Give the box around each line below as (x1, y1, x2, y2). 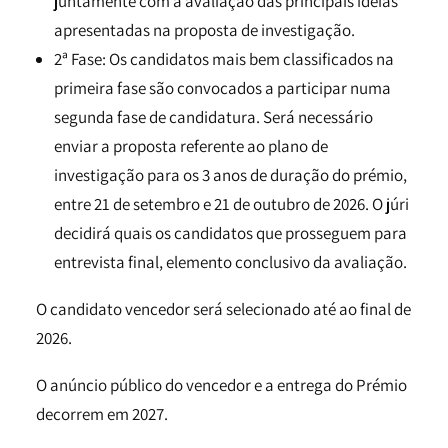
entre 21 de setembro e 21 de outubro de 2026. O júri (54, 193, 409, 215)
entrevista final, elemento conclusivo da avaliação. (54, 251, 407, 273)
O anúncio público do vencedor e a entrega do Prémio (36, 374, 407, 396)
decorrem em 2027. (36, 403, 168, 425)
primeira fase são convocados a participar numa (54, 77, 391, 99)
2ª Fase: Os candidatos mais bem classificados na (54, 48, 394, 70)
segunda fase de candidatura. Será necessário (54, 106, 373, 128)
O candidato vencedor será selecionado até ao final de (36, 298, 411, 320)
